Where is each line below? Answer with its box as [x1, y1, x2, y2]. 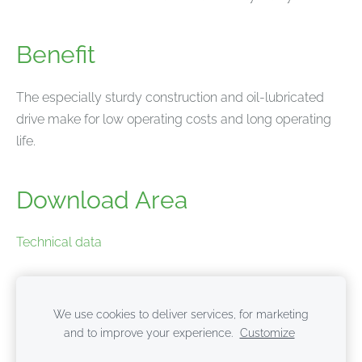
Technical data [16, 234, 102, 250]
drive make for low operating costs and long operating [16, 111, 331, 127]
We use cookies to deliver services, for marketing [53, 307, 309, 321]
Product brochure [16, 276, 118, 293]
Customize [239, 326, 295, 339]
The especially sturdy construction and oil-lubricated [16, 89, 324, 105]
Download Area [16, 185, 187, 214]
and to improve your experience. [63, 326, 236, 339]
